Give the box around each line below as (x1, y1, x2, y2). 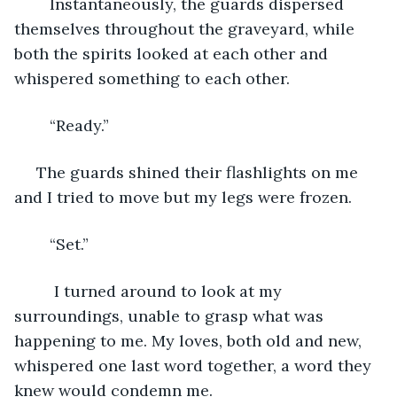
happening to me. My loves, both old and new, (14, 330, 366, 351)
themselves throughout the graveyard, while (14, 18, 359, 39)
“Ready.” (50, 114, 109, 136)
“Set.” (50, 233, 89, 254)
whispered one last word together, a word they (14, 354, 376, 376)
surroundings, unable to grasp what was (14, 305, 328, 326)
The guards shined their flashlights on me (32, 161, 362, 183)
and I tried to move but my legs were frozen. (14, 186, 352, 207)
